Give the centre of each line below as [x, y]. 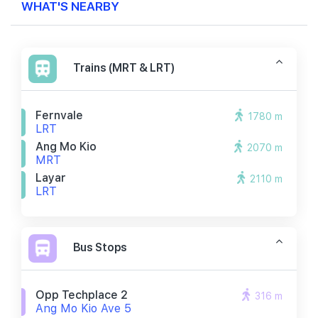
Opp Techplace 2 [82, 295]
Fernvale [59, 115]
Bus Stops [100, 247]
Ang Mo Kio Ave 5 [83, 308]
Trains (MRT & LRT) [124, 67]
